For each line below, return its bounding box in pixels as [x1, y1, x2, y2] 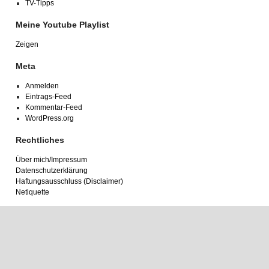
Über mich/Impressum [16, 156, 87, 164]
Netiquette [16, 188, 49, 196]
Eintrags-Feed [25, 92, 71, 101]
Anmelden [25, 82, 59, 90]
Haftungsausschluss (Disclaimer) [16, 177, 123, 186]
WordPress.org [25, 114, 74, 122]
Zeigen [16, 40, 38, 49]
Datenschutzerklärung [16, 166, 88, 175]
